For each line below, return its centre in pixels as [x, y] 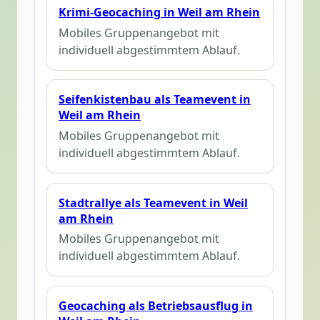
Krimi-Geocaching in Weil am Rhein [159, 12]
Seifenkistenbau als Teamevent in [155, 100]
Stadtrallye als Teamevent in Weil [153, 202]
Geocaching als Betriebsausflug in [156, 306]
